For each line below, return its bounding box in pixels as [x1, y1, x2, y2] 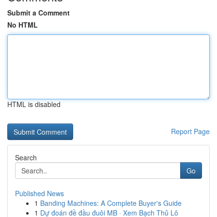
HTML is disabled [7, 99, 61, 109]
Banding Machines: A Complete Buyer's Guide [40, 198, 182, 208]
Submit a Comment [7, 8, 70, 17]
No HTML [7, 20, 38, 30]
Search [15, 153, 37, 162]
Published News [15, 188, 64, 198]
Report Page [171, 126, 210, 136]
